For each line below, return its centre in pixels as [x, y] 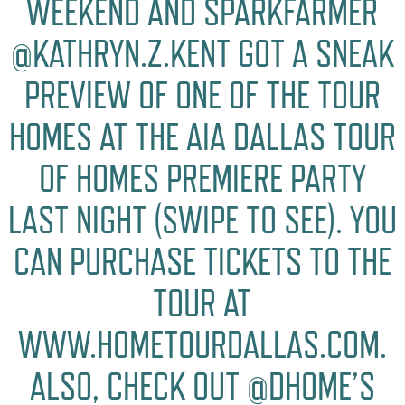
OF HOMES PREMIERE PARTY [202, 178]
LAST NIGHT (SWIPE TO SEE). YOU [202, 220]
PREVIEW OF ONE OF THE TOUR [202, 95]
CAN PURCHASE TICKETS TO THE [202, 261]
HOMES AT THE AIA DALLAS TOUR [202, 137]
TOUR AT [202, 303]
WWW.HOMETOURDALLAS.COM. [202, 344]
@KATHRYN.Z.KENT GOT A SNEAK [202, 53]
